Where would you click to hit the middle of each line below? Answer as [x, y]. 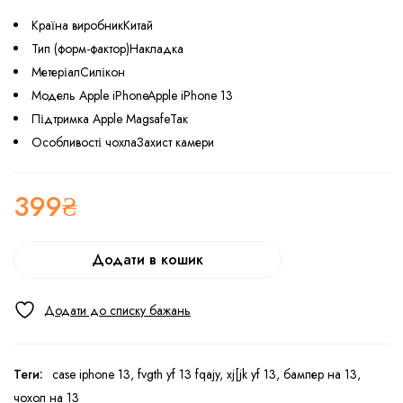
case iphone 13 [91, 374]
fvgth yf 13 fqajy [179, 374]
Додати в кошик [148, 260]
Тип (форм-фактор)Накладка [107, 49]
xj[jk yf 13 [251, 374]
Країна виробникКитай [92, 25]
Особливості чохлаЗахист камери [123, 142]
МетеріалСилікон [78, 72]
